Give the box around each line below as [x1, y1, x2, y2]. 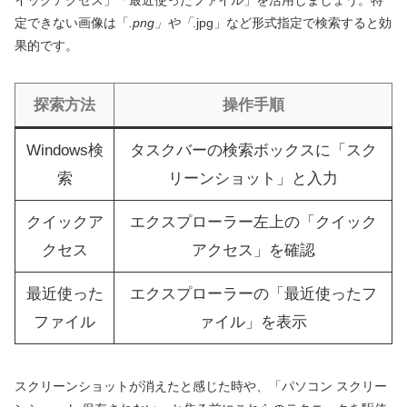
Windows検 [25, 142, 104, 160]
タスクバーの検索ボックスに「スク [129, 142, 377, 160]
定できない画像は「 [15, 15, 129, 31]
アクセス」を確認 [191, 242, 315, 260]
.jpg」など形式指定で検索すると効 [193, 15, 392, 31]
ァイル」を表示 [199, 313, 307, 332]
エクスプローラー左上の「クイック [129, 213, 377, 232]
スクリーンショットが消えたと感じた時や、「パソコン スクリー [15, 379, 387, 394]
